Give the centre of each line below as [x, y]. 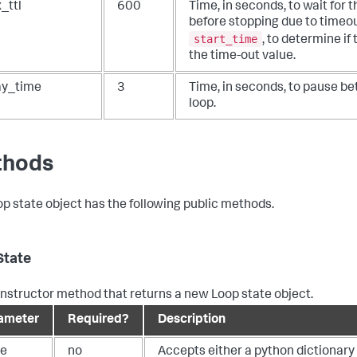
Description [192, 321]
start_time [226, 39]
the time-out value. [242, 56]
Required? [98, 321]
